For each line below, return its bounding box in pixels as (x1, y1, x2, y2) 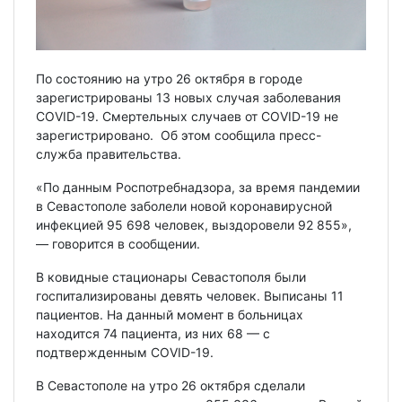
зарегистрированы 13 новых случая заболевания (36, 90, 341, 106)
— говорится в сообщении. (36, 236, 200, 252)
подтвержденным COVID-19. (36, 345, 217, 361)
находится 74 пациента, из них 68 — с (36, 326, 270, 342)
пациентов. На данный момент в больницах (36, 307, 303, 323)
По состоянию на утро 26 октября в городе (36, 71, 302, 87)
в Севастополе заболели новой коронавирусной (36, 198, 332, 214)
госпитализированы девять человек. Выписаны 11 (36, 288, 344, 304)
